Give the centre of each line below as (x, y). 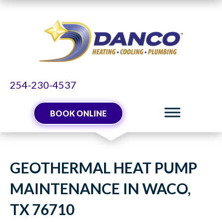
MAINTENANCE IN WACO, (100, 189)
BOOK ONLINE (78, 113)
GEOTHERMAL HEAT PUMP (104, 168)
